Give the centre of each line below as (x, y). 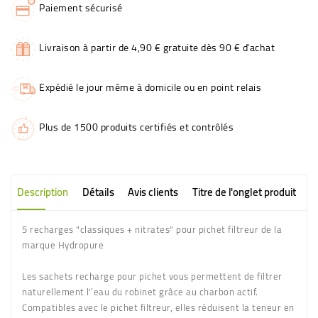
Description (43, 192)
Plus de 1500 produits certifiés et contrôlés (136, 127)
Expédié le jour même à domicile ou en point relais (150, 87)
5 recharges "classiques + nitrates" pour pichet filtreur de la (152, 229)
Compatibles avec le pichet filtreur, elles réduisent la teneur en (158, 307)
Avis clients (153, 192)
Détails (98, 192)
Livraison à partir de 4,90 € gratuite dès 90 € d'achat (157, 47)
